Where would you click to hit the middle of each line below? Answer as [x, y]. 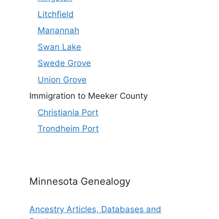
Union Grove [62, 79]
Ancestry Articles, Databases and [95, 209]
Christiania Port [68, 112]
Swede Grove [64, 63]
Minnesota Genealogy [80, 182]
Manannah [58, 31]
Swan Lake [59, 47]
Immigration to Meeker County [88, 96]
